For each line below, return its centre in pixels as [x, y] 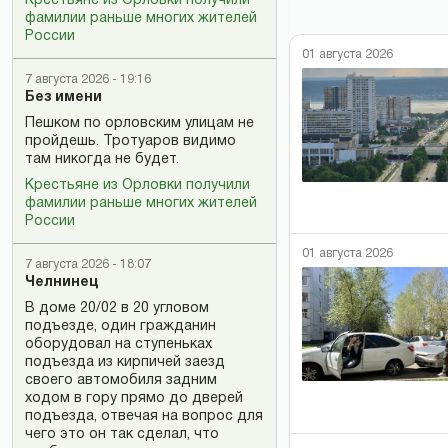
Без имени [63, 97]
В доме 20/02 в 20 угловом [117, 308]
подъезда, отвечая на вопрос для [144, 416]
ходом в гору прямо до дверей [134, 398]
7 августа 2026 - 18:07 [88, 264]
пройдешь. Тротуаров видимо [130, 141]
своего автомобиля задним [121, 380]
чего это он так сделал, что [122, 434]
